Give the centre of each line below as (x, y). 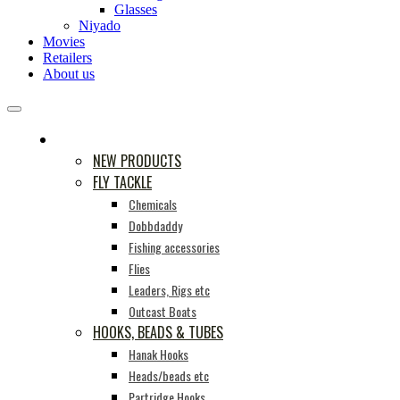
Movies (64, 42)
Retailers (67, 58)
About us (69, 74)
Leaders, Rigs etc (169, 290)
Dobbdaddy (155, 225)
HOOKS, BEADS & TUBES (158, 332)
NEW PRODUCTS (137, 161)
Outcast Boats (162, 311)
